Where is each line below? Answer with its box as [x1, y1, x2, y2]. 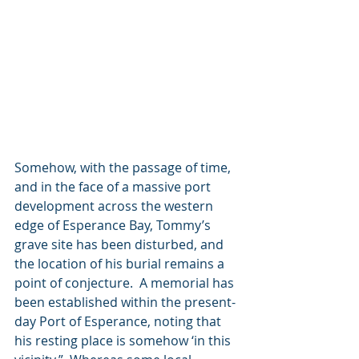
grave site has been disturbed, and [14, 235, 227, 253]
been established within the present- [14, 292, 236, 311]
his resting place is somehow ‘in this [14, 331, 234, 349]
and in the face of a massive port [14, 177, 214, 196]
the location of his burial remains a [14, 254, 228, 272]
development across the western [14, 196, 216, 215]
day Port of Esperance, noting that [14, 312, 224, 330]
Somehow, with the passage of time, [14, 158, 234, 176]
